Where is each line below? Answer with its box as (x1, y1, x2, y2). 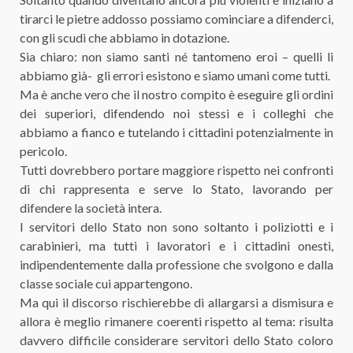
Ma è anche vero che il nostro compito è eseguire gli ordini (20, 86, 333, 102)
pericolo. (20, 143, 67, 158)
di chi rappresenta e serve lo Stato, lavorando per (20, 180, 333, 196)
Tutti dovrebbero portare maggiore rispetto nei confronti (20, 162, 333, 177)
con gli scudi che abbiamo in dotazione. (20, 29, 229, 45)
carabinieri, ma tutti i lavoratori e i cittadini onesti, (20, 237, 333, 253)
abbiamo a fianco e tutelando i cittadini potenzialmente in (20, 124, 333, 139)
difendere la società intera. (20, 199, 162, 215)
